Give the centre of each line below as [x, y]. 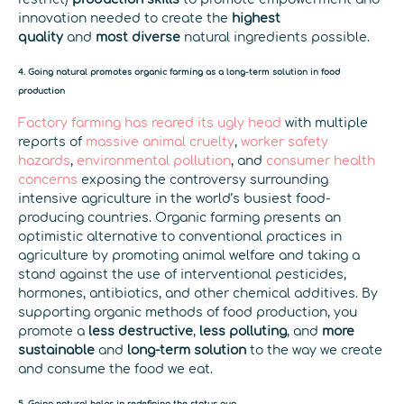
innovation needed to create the [125, 18]
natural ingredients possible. [275, 37]
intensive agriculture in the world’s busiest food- [174, 198]
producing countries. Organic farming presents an [179, 217]
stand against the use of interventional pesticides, [182, 274]
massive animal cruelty [160, 142]
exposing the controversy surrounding [203, 179]
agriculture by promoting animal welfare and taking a [189, 255]
